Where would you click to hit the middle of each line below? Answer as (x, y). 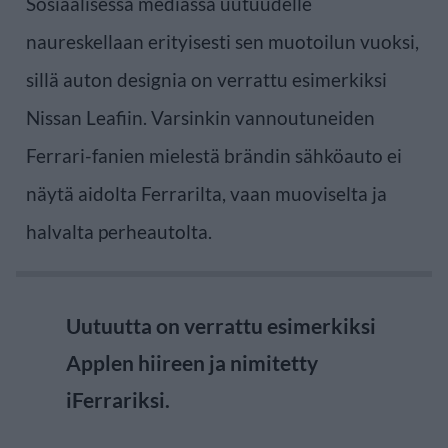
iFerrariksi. (118, 399)
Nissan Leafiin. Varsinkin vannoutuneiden (200, 117)
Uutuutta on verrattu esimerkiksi (221, 325)
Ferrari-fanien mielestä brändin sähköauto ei (214, 155)
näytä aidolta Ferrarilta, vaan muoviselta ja (206, 193)
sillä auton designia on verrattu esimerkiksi (206, 79)
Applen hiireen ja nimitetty (192, 362)
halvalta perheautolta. (119, 231)
